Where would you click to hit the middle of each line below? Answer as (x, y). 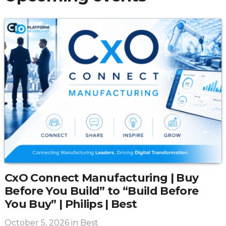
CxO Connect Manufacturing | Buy (101, 178)
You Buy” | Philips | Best (71, 204)
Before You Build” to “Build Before (101, 191)
